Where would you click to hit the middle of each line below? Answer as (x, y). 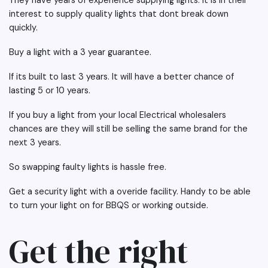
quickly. (23, 28)
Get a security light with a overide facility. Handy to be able (130, 192)
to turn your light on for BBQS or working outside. (109, 205)
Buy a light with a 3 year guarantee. (81, 52)
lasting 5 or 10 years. (50, 91)
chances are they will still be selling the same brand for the (128, 129)
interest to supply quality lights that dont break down (119, 14)
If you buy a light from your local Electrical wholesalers (118, 115)
